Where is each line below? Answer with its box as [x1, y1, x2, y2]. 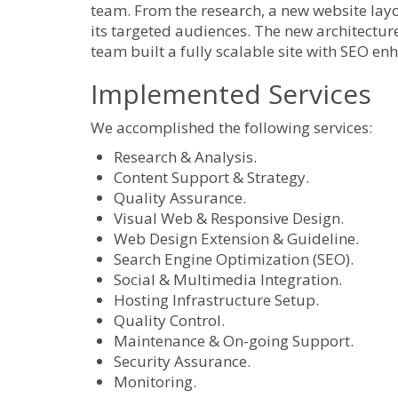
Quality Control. [113, 310, 225, 331]
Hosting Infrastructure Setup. [113, 290, 319, 311]
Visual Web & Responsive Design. [113, 208, 344, 229]
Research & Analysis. [113, 147, 257, 168]
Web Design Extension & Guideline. [113, 228, 359, 250]
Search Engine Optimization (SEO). [113, 249, 354, 270]
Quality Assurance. [113, 187, 246, 209]
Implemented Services [91, 76, 371, 113]
